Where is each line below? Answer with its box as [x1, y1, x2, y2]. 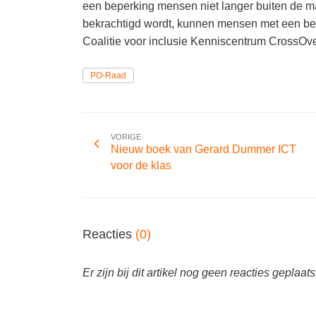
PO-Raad [90, 71, 126, 80]
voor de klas [111, 159, 171, 171]
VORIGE [111, 133, 141, 141]
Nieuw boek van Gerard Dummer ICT [111, 143, 296, 155]
